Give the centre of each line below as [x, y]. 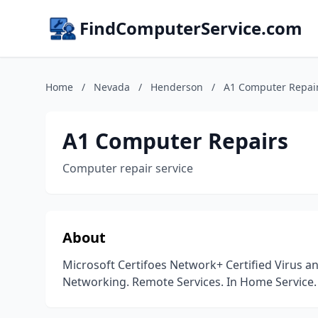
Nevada [112, 87]
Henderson [177, 87]
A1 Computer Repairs [175, 141]
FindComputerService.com [191, 28]
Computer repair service [128, 168]
